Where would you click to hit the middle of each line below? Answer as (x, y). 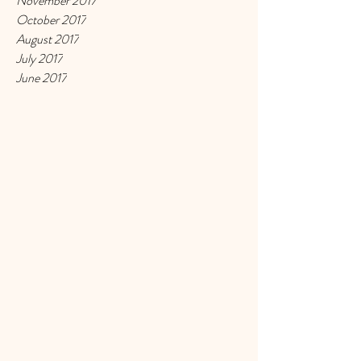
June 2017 (41, 78)
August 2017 (48, 39)
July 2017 (39, 58)
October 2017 (51, 20)
